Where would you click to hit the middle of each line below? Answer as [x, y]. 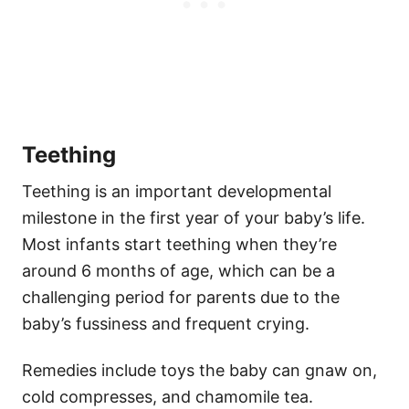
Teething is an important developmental [177, 192]
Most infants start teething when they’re [179, 245]
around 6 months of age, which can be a [178, 271]
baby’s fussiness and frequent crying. [166, 324]
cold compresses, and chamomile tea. [168, 397]
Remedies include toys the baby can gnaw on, [199, 371]
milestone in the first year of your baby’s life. [194, 218]
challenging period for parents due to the [181, 298]
